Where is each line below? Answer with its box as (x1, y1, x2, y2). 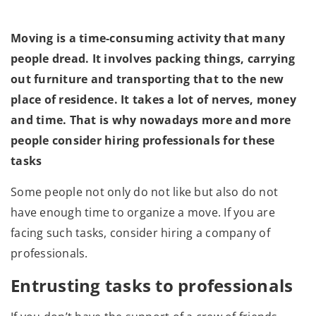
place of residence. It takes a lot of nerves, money (11, 91, 296, 107)
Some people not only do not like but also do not (11, 183, 278, 200)
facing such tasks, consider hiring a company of (11, 224, 270, 241)
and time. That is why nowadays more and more (11, 111, 291, 128)
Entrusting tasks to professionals (11, 273, 293, 297)
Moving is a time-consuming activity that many (11, 30, 286, 46)
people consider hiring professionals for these (11, 132, 275, 148)
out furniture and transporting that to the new (11, 71, 284, 87)
